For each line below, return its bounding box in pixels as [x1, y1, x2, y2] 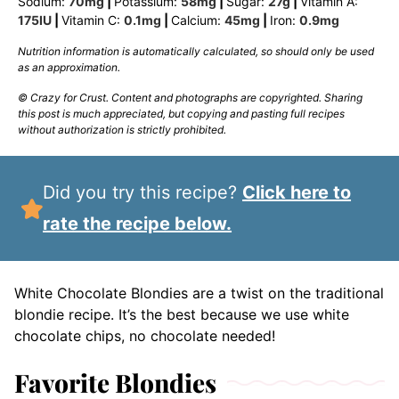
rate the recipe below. [43, 213, 232, 235]
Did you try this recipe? [55, 182, 243, 204]
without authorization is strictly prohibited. [18, 123, 226, 137]
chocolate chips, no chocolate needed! [14, 327, 275, 346]
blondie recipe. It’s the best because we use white [14, 305, 349, 324]
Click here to [242, 182, 352, 204]
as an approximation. [18, 61, 120, 75]
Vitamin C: [61, 12, 124, 28]
